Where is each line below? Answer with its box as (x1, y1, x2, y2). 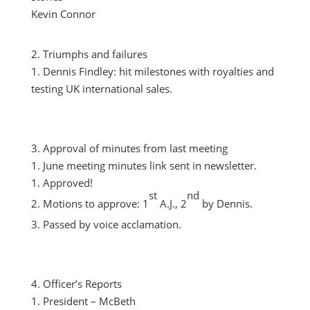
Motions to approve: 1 (42, 197, 149, 210)
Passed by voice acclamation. (42, 217, 181, 231)
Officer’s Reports (42, 277, 122, 291)
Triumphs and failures (42, 47, 147, 61)
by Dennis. (199, 197, 253, 210)
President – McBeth (42, 294, 136, 308)
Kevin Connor (30, 7, 95, 21)
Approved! (42, 176, 93, 190)
